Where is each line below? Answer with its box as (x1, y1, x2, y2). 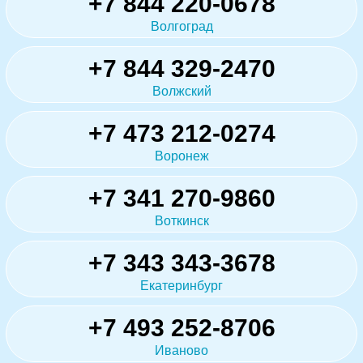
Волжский (152, 83, 211, 98)
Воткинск (154, 213, 209, 228)
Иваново (155, 343, 208, 357)
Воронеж (154, 148, 209, 163)
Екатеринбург (140, 278, 223, 293)
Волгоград (150, 19, 213, 33)
